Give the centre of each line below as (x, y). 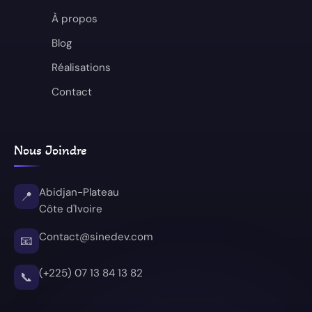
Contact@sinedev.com (96, 236)
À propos (75, 18)
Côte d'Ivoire (71, 209)
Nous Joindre (50, 150)
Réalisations (81, 67)
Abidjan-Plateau (79, 192)
